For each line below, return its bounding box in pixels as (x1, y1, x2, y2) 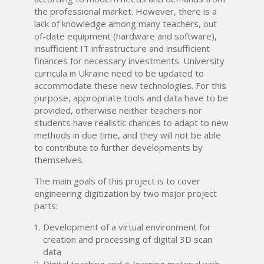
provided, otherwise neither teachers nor (34, 104, 203, 116)
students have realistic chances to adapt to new (34, 116, 229, 128)
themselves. (34, 153, 84, 166)
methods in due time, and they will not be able (34, 128, 222, 141)
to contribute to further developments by (34, 141, 203, 153)
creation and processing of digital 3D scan (43, 233, 213, 245)
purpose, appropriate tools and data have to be (34, 91, 229, 104)
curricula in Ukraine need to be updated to (34, 67, 204, 79)
